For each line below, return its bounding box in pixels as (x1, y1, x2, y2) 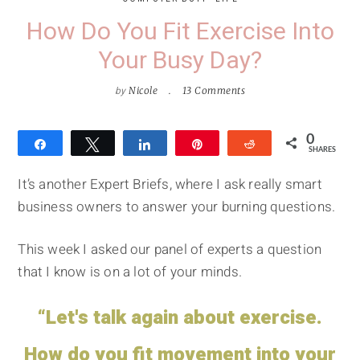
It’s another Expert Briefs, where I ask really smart (18, 174, 322, 195)
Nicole (129, 84, 158, 97)
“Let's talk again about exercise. (38, 304, 322, 333)
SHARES (308, 146, 336, 154)
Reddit (266, 138, 301, 150)
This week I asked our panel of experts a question (18, 239, 322, 260)
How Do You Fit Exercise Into (26, 14, 334, 51)
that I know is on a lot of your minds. (18, 262, 243, 283)
